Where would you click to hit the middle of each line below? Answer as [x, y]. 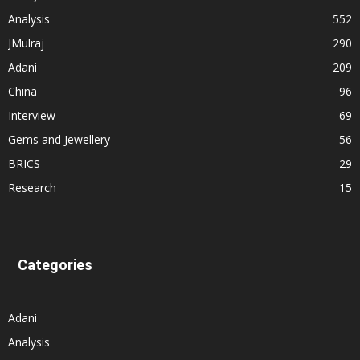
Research [32, 188]
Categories [55, 265]
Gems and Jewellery [59, 140]
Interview [32, 116]
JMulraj [26, 43]
